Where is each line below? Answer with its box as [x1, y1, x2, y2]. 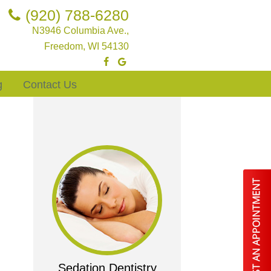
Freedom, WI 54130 [44, 41, 129, 51]
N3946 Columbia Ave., [31, 25, 129, 36]
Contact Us [22, 79, 77, 91]
